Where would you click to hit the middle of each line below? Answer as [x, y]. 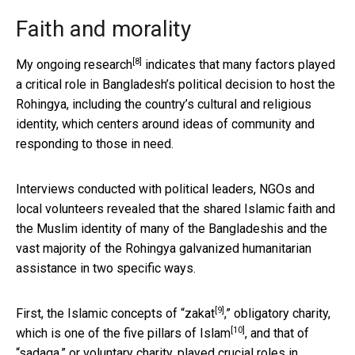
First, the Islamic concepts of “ [100, 313]
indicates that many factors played [239, 64]
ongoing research [84, 64]
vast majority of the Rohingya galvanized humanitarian [164, 248]
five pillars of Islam [177, 333]
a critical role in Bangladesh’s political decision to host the [176, 84]
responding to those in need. [95, 143]
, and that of [277, 333]
